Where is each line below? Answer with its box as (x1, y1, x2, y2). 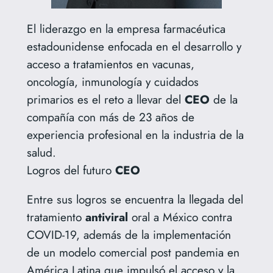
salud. (26, 143, 56, 161)
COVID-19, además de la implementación (26, 226, 231, 244)
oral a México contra (127, 208, 232, 226)
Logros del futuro (26, 161, 115, 179)
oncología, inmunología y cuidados (26, 73, 199, 90)
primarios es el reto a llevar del (26, 90, 185, 108)
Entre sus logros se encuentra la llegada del (26, 191, 243, 208)
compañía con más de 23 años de (26, 108, 194, 126)
